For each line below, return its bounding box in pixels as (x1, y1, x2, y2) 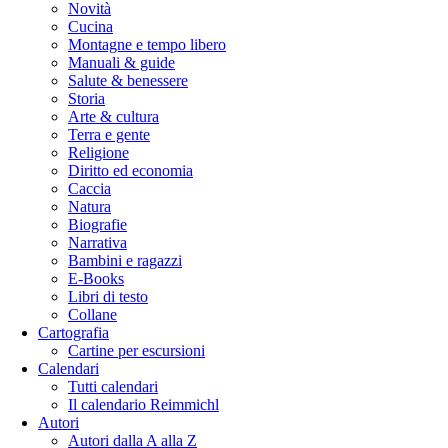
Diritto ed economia (68, 162, 193, 180)
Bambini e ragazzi (68, 252, 182, 270)
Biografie (68, 216, 127, 234)
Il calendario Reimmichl (68, 396, 219, 414)
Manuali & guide (68, 54, 175, 72)
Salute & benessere (68, 72, 188, 90)
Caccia (68, 180, 111, 198)
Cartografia (38, 324, 109, 342)
